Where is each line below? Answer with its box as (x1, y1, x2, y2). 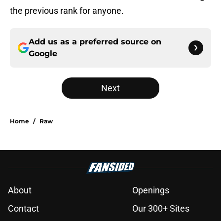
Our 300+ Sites (132, 203, 189, 214)
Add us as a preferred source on (29, 37, 161, 47)
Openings (132, 185, 169, 196)
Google (29, 49, 57, 59)
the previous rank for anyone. (10, 5, 124, 16)
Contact (8, 203, 39, 214)
